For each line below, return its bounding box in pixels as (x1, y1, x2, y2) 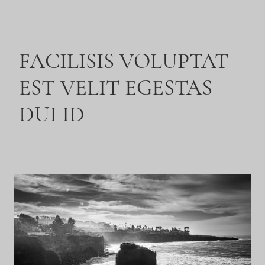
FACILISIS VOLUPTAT (19, 47, 228, 75)
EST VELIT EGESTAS (19, 74, 212, 101)
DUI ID (19, 101, 85, 128)
